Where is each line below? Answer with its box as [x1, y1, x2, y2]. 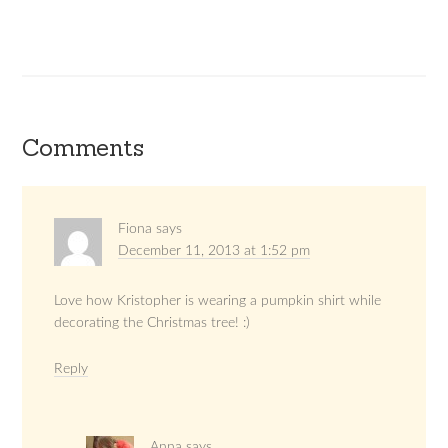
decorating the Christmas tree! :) [54, 315, 251, 330]
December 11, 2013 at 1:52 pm [118, 243, 311, 258]
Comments [22, 131, 145, 163]
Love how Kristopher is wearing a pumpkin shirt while [54, 293, 382, 308]
